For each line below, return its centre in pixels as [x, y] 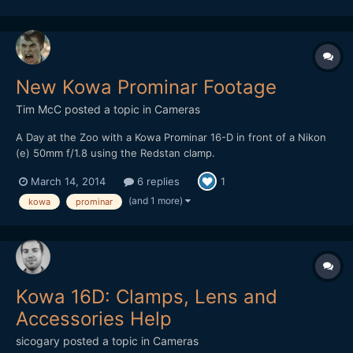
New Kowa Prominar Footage [146, 87]
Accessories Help [94, 319]
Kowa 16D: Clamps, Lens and [147, 297]
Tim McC [39, 109]
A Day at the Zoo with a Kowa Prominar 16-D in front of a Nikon [171, 137]
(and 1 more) [157, 201]
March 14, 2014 [68, 181]
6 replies [157, 181]
